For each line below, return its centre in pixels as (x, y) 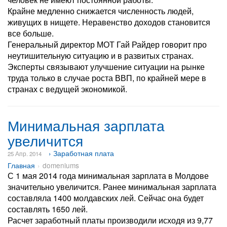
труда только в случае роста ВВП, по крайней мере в (107, 78)
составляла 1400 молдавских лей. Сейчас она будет (106, 198)
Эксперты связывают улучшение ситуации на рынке (106, 67)
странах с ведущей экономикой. (67, 89)
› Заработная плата (81, 153)
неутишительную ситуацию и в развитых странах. (101, 55)
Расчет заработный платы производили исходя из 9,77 (110, 220)
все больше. (31, 33)
